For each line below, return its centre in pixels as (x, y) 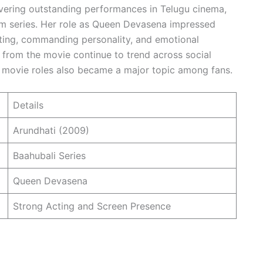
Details (28, 105)
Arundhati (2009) (51, 131)
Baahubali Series (49, 156)
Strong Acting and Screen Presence (92, 206)
